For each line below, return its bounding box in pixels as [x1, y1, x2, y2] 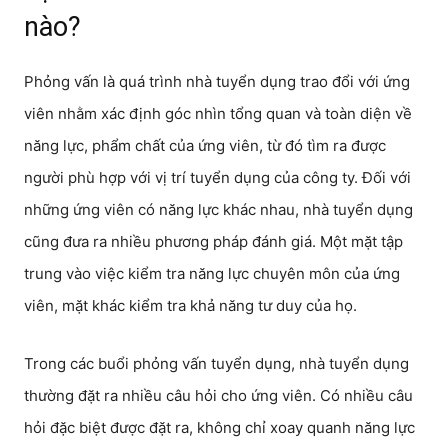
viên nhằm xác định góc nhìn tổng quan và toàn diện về [24, 104, 412, 123]
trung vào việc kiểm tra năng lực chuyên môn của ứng [24, 264, 400, 283]
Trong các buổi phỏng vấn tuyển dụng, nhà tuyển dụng [24, 354, 409, 373]
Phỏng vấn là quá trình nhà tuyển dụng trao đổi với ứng [24, 72, 410, 91]
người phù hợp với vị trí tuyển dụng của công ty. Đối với [24, 168, 411, 187]
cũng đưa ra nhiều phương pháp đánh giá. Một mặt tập [24, 232, 403, 251]
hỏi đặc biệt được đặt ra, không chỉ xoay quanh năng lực [24, 418, 415, 437]
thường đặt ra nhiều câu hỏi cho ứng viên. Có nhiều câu [24, 386, 413, 405]
